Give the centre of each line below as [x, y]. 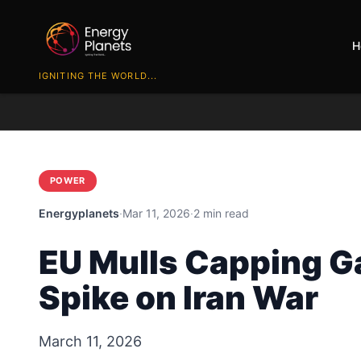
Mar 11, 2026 [156, 213]
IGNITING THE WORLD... [98, 75]
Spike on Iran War [178, 297]
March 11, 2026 [90, 341]
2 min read [221, 213]
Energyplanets [79, 213]
